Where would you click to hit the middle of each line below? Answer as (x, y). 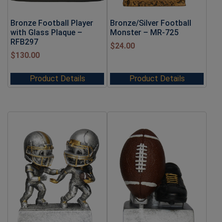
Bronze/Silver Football (151, 23)
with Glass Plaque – (46, 32)
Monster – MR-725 (144, 32)
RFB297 (24, 42)
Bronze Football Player (52, 23)
